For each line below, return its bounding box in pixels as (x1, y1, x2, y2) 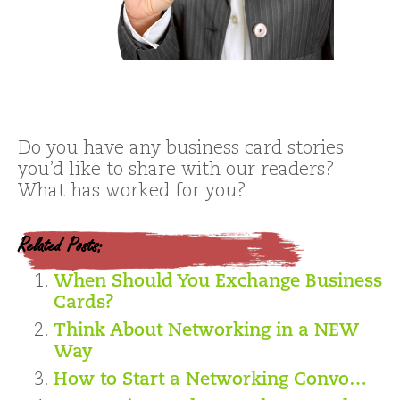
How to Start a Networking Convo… (54, 371, 367, 390)
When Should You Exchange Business (54, 273, 382, 292)
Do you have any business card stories (18, 140, 344, 159)
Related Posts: (18, 232, 103, 260)
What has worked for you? (18, 183, 246, 202)
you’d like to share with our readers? (18, 162, 335, 180)
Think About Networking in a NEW (54, 322, 359, 341)
